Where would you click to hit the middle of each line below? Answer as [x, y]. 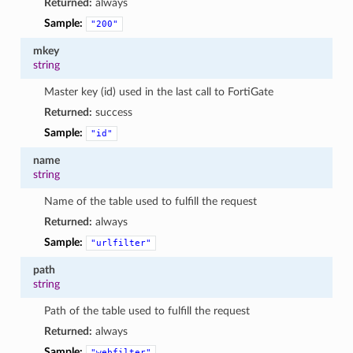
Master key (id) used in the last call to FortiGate [159, 91]
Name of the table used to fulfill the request [151, 201]
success [113, 112]
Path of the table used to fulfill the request [147, 310]
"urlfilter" [121, 243]
